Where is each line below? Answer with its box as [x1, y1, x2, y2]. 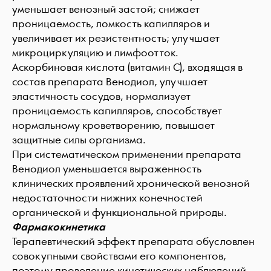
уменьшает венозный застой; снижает [12, 3, 200, 16]
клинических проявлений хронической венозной [12, 177, 250, 190]
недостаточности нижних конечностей [12, 192, 203, 204]
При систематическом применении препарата [12, 148, 241, 161]
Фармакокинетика [12, 221, 105, 233]
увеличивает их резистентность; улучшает [12, 32, 220, 45]
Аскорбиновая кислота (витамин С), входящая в [12, 61, 243, 74]
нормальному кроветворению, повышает [12, 119, 215, 132]
